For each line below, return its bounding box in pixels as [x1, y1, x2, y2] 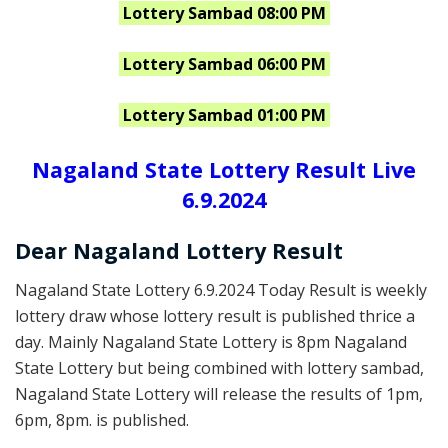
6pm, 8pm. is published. [15, 409, 189, 432]
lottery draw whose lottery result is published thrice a [15, 305, 415, 328]
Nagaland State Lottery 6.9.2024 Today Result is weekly [15, 279, 427, 302]
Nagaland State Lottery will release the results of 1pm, [15, 383, 423, 406]
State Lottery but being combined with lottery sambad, [15, 357, 424, 380]
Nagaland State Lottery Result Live [32, 154, 416, 184]
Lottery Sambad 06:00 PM [122, 53, 326, 76]
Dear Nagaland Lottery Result [15, 236, 343, 266]
